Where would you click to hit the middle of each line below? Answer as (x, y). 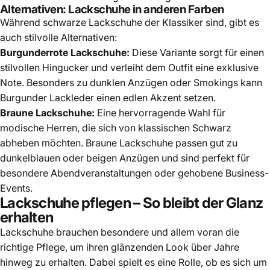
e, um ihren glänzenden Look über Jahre (149, 247)
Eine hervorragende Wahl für (160, 112)
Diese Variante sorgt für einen (197, 52)
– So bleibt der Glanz (197, 202)
